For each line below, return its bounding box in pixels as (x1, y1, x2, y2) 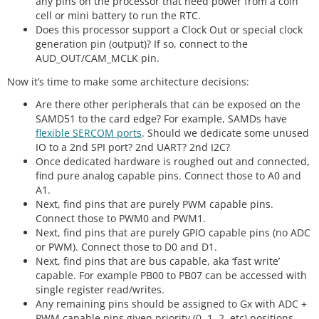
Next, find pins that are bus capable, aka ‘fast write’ (36, 254, 280, 268)
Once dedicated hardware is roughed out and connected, (36, 155, 310, 169)
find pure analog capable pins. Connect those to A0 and (36, 169, 301, 183)
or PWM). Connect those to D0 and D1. (36, 240, 217, 254)
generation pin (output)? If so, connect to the (36, 37, 248, 51)
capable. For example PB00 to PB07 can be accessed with (36, 268, 307, 283)
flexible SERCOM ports (36, 126, 142, 140)
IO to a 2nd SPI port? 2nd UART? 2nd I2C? (36, 140, 230, 155)
